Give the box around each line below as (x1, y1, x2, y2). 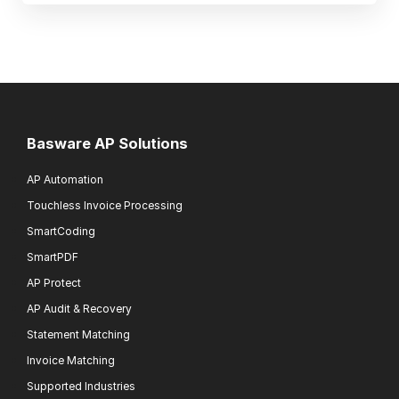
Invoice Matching (27, 353, 115, 367)
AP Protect (27, 275, 81, 289)
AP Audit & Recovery (27, 301, 132, 315)
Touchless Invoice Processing (27, 198, 183, 212)
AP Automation (27, 172, 103, 186)
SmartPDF (27, 249, 78, 264)
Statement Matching (27, 327, 130, 341)
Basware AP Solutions (27, 134, 188, 153)
